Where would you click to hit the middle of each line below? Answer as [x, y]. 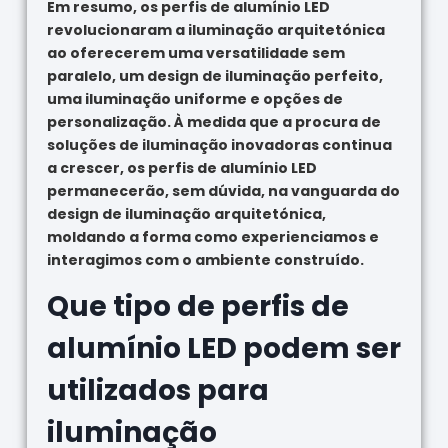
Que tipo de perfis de [197, 306]
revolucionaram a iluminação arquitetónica [215, 29]
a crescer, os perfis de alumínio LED [181, 167]
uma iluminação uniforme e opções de [194, 98]
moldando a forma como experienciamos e [212, 236]
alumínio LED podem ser [223, 348]
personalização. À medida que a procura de [213, 121]
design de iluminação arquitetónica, [186, 213]
